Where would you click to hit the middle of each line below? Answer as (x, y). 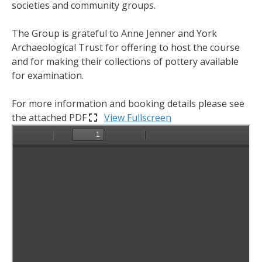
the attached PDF (50, 118)
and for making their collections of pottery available (125, 62)
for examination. (48, 76)
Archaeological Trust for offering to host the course (126, 48)
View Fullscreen (138, 118)
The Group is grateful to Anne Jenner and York (114, 34)
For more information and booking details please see (128, 104)
